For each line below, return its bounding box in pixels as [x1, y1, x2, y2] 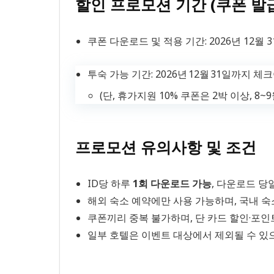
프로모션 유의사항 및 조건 [75, 136, 256, 157]
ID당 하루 [87, 176, 133, 190]
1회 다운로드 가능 [133, 176, 212, 190]
